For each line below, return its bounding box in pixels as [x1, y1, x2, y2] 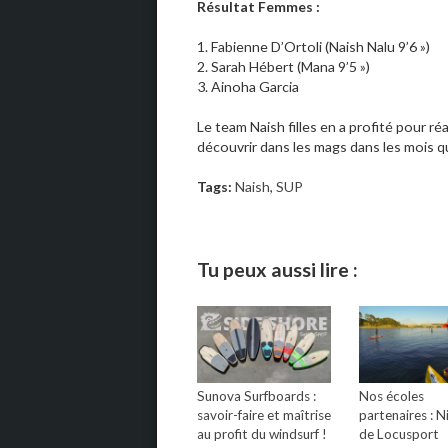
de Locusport [359, 425, 439, 442]
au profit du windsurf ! [197, 425, 327, 442]
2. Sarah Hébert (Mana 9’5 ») [197, 58, 370, 76]
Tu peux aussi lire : [197, 258, 358, 282]
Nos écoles [359, 387, 424, 404]
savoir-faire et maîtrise [197, 406, 331, 423]
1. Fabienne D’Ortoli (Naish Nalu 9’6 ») [197, 38, 430, 56]
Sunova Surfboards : [197, 387, 316, 404]
